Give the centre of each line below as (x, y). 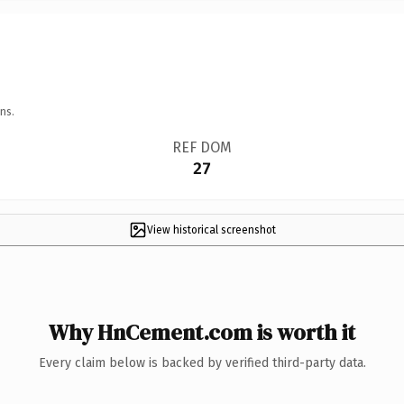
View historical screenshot (211, 230)
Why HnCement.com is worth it (202, 332)
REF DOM (202, 147)
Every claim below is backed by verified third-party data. (202, 363)
